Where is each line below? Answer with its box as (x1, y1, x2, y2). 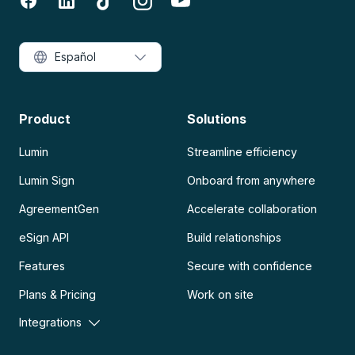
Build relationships (187, 230, 282, 244)
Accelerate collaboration (187, 201, 318, 216)
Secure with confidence (187, 258, 313, 273)
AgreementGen (19, 201, 100, 216)
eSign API (19, 230, 70, 244)
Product (19, 110, 71, 127)
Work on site (187, 287, 254, 301)
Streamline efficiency (187, 144, 298, 158)
